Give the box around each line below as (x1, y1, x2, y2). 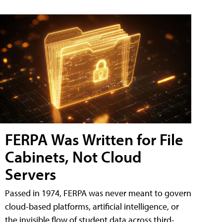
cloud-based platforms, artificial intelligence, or (5, 201, 179, 213)
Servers (5, 164, 56, 184)
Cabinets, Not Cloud (5, 147, 142, 167)
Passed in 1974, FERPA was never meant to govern (5, 187, 191, 199)
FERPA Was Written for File (5, 129, 183, 150)
